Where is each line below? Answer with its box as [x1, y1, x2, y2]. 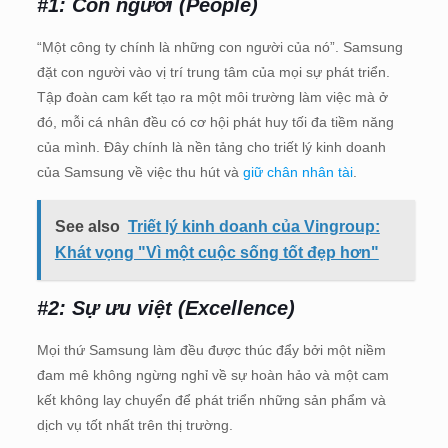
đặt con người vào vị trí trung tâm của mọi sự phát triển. [36, 64, 390, 81]
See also [54, 218, 120, 236]
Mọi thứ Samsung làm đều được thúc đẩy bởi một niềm [36, 342, 386, 359]
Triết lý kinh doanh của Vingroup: [127, 218, 380, 236]
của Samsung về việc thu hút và [36, 164, 243, 181]
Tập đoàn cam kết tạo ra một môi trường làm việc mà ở [36, 89, 388, 106]
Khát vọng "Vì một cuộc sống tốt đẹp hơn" [54, 244, 379, 262]
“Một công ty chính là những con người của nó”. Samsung [36, 39, 403, 56]
